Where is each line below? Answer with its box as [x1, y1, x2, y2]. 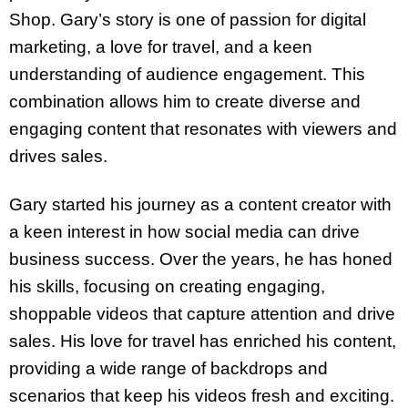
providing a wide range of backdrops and [9, 358, 328, 378]
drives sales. [9, 147, 107, 167]
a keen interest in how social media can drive [9, 221, 360, 241]
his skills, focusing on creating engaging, [9, 276, 325, 296]
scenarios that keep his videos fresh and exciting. [9, 385, 394, 405]
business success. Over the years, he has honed [9, 249, 393, 269]
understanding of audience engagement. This [9, 65, 365, 85]
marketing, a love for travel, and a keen [9, 37, 312, 57]
